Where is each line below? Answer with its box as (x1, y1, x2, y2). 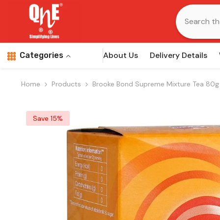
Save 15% (32, 114, 63, 123)
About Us (103, 50, 138, 61)
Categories (20, 51, 63, 60)
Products (51, 80, 81, 89)
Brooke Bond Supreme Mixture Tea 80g (92, 80, 219, 89)
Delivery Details (150, 50, 207, 61)
